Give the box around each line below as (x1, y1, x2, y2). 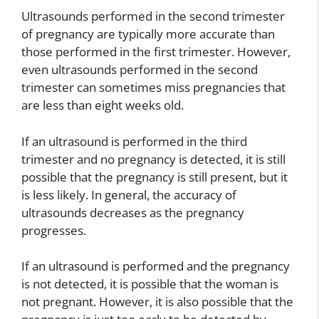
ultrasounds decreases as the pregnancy (21, 204, 244, 221)
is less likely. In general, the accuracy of (21, 186, 236, 203)
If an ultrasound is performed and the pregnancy (21, 258, 290, 274)
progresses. (21, 221, 86, 239)
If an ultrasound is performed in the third (21, 132, 247, 150)
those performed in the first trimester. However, (21, 43, 291, 60)
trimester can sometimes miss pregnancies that (21, 79, 286, 95)
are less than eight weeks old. (21, 97, 184, 113)
